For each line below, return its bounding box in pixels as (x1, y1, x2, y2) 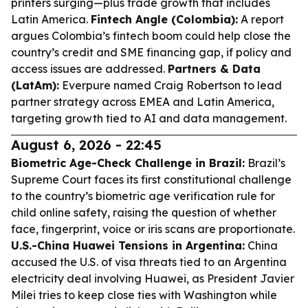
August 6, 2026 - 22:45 (11, 136, 162, 153)
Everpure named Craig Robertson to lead (59, 78, 282, 92)
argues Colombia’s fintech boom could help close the (11, 29, 291, 43)
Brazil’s (245, 156, 285, 170)
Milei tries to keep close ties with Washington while (11, 288, 277, 302)
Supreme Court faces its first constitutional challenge (11, 173, 291, 186)
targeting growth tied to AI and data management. (11, 111, 287, 125)
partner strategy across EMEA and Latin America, (11, 95, 274, 109)
